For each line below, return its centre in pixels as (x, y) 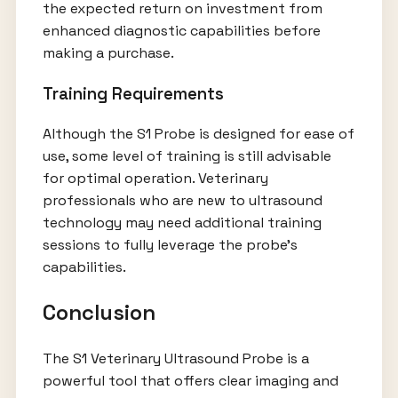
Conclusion (99, 313)
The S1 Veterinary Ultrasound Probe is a (175, 359)
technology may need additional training (182, 223)
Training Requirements (133, 93)
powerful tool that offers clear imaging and (190, 381)
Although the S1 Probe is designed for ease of (198, 134)
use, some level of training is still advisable (187, 156)
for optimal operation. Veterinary (155, 179)
